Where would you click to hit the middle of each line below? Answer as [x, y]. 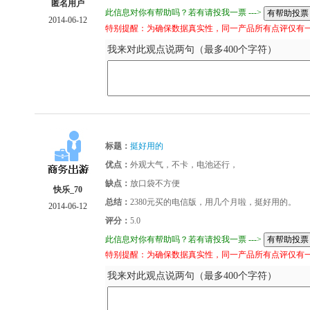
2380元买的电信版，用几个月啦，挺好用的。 [213, 202]
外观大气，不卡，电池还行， [184, 164]
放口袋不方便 [155, 183]
